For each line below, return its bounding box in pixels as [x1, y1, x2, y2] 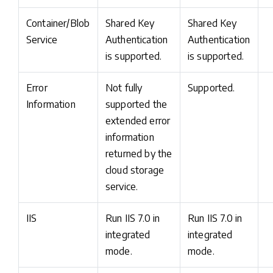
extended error [105, 115, 171, 127]
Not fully [105, 82, 143, 94]
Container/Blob [26, 17, 90, 29]
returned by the [105, 147, 172, 160]
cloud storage [105, 164, 165, 176]
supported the [105, 98, 168, 110]
